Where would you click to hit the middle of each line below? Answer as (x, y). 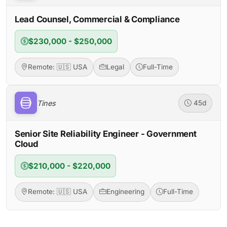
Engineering (125, 192)
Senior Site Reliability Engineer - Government (106, 134)
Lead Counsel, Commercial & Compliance (97, 20)
